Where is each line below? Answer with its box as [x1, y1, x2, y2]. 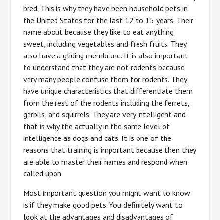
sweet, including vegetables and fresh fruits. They [23, 39, 187, 49]
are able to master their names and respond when [23, 157, 188, 166]
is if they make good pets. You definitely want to [23, 200, 183, 210]
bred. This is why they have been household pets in [23, 3, 188, 13]
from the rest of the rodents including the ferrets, [23, 98, 190, 108]
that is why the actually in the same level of [23, 121, 170, 131]
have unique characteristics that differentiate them [23, 86, 193, 96]
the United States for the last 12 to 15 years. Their [23, 15, 193, 25]
